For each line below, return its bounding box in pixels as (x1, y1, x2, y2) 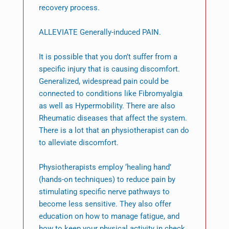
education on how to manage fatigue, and (38, 212, 179, 221)
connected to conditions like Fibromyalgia (38, 89, 182, 99)
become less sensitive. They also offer (38, 199, 171, 209)
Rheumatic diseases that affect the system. (38, 113, 187, 123)
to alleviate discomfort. (38, 138, 119, 148)
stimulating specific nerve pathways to (38, 187, 170, 197)
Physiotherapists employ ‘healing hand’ (38, 163, 171, 172)
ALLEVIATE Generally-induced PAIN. (38, 28, 161, 37)
